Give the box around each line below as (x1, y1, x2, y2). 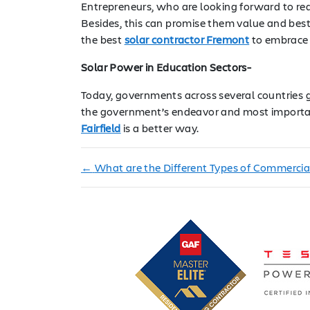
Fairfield (81, 120, 121, 135)
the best (81, 31, 125, 46)
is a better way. (120, 120, 199, 135)
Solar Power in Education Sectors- (81, 59, 252, 74)
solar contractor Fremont (124, 31, 250, 46)
